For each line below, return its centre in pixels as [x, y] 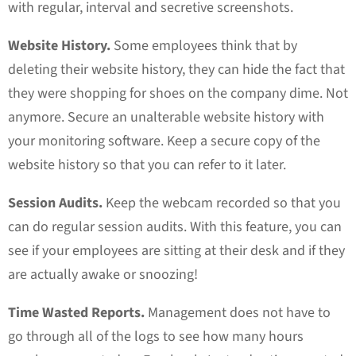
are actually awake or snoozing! [103, 275]
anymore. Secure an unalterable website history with [166, 117]
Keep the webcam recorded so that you [222, 203]
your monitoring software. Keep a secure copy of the [164, 141]
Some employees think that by [205, 46]
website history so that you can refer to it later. [149, 165]
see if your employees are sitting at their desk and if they [176, 251]
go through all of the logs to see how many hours [156, 337]
